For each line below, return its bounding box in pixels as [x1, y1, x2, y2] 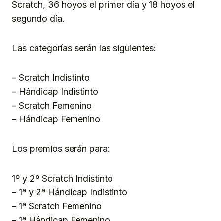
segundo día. [12, 13, 65, 24]
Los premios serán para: [12, 143, 110, 154]
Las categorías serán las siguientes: [12, 42, 156, 53]
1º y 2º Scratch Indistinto [12, 173, 113, 184]
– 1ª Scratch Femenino [12, 200, 102, 211]
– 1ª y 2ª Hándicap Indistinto [12, 186, 127, 197]
